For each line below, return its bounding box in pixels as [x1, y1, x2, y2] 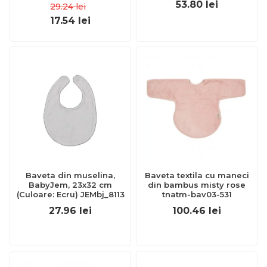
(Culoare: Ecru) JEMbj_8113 [16, 190, 125, 199]
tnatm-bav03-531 [162, 190, 232, 199]
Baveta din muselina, [26, 170, 115, 180]
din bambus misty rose [148, 180, 246, 190]
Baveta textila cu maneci [144, 170, 249, 180]
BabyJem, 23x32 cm [29, 180, 112, 190]
